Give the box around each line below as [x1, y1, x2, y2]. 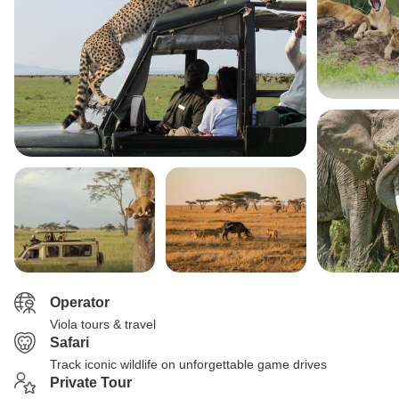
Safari [50, 335, 89, 350]
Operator [50, 295, 110, 310]
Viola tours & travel [50, 317, 156, 331]
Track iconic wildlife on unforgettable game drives [50, 357, 327, 371]
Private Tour [50, 375, 132, 390]
